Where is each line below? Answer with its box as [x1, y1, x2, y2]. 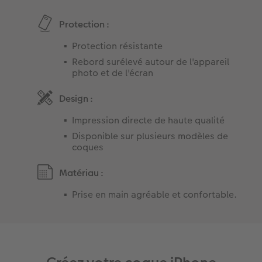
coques [72, 140, 104, 154]
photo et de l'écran [72, 65, 154, 80]
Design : [59, 91, 94, 105]
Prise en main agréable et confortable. [72, 187, 237, 201]
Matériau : [59, 166, 104, 180]
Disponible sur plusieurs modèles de [72, 129, 229, 143]
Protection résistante [72, 39, 163, 53]
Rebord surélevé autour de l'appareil [72, 54, 230, 68]
